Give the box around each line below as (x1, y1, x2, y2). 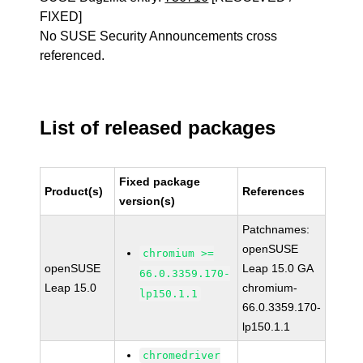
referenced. (40, 49, 105, 62)
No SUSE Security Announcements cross (40, 29, 278, 43)
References (242, 185, 305, 198)
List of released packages (40, 117, 276, 139)
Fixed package (119, 175, 201, 188)
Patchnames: (242, 223, 310, 236)
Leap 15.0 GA (242, 262, 314, 275)
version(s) (119, 194, 176, 207)
